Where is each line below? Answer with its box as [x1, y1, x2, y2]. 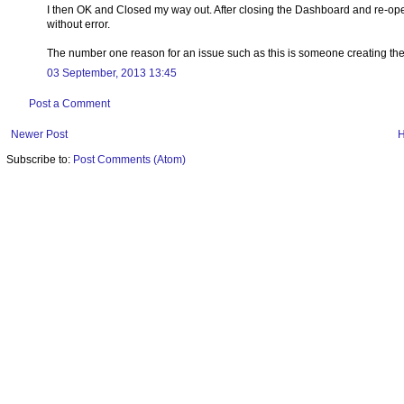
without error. [47, 17, 110, 31]
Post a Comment [29, 96, 110, 110]
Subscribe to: [6, 152, 73, 166]
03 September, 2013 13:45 [47, 66, 177, 79]
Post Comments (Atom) [73, 152, 186, 166]
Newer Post [11, 127, 68, 141]
